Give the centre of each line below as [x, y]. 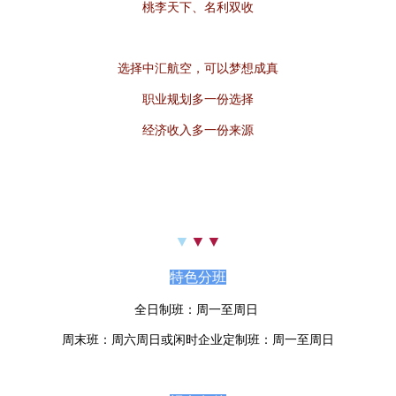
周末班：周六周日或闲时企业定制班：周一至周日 [198, 340]
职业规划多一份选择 [198, 100]
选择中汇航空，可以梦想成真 [198, 69]
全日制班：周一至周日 [198, 310]
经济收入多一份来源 [198, 131]
